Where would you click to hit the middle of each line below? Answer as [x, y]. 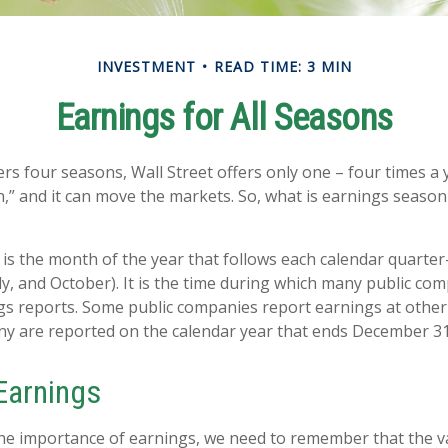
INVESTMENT [146, 66]
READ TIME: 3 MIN [282, 66]
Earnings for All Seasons [224, 118]
